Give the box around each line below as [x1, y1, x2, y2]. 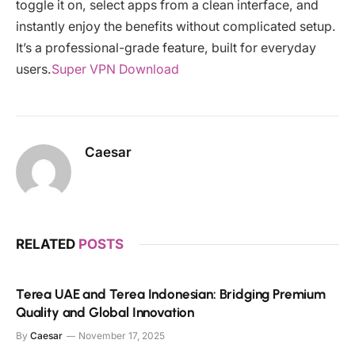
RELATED [16, 235, 78, 252]
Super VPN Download [52, 61, 179, 77]
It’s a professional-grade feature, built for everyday [16, 40, 316, 55]
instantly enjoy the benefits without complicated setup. [16, 18, 336, 34]
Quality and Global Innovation [16, 303, 195, 320]
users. [16, 61, 52, 77]
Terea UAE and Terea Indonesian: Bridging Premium [16, 285, 326, 302]
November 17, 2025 [78, 329, 165, 342]
